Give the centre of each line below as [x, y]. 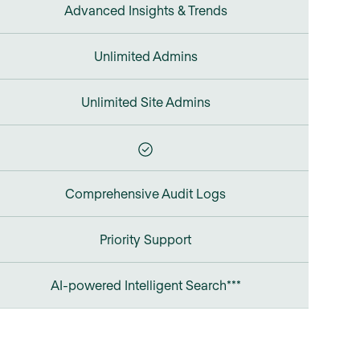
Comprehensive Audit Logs [145, 193]
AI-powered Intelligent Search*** [145, 284]
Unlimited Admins [145, 55]
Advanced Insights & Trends [145, 10]
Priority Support [145, 239]
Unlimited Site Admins [145, 101]
